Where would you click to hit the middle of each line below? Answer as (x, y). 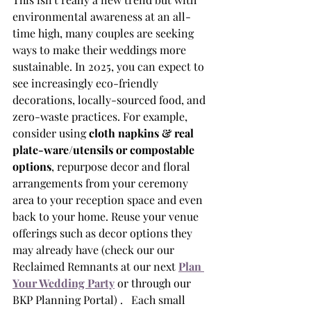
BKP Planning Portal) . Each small (100, 300)
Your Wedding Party (64, 283)
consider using (51, 133)
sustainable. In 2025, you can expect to (110, 67)
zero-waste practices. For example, (101, 117)
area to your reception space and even (109, 200)
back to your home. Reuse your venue (107, 217)
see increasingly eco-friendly (87, 83)
